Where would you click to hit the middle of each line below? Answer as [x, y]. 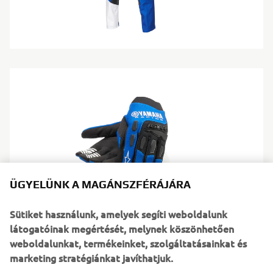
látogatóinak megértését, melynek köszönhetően [122, 229]
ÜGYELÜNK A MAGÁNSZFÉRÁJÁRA [100, 184]
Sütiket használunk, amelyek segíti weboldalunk [119, 214]
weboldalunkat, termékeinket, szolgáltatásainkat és [128, 243]
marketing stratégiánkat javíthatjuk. [91, 258]
